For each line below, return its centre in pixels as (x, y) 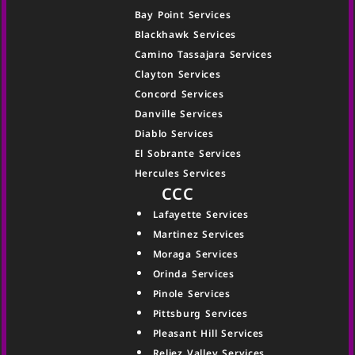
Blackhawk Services (185, 35)
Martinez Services (199, 235)
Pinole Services (191, 294)
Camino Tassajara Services (203, 55)
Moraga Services (195, 254)
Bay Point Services (183, 15)
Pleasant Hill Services (208, 334)
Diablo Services (174, 133)
